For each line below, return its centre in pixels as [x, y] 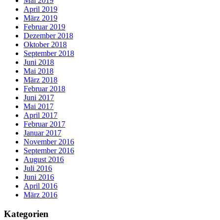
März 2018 [41, 80]
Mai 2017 [39, 106]
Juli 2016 [38, 168]
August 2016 [44, 159]
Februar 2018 [44, 88]
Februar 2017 [44, 124]
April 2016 [41, 186]
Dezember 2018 [48, 35]
